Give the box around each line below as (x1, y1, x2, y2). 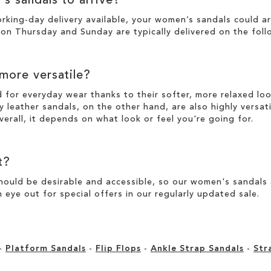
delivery (48, 15, 83, 24)
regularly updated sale (155, 189, 257, 198)
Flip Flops (96, 244, 141, 253)
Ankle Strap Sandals (151, 244, 244, 253)
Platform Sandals (5, 244, 86, 253)
